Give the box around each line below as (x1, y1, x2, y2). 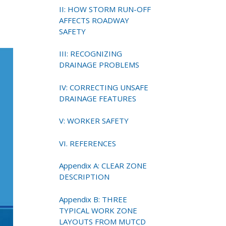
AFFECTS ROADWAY (59, 15, 130, 25)
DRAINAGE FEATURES (59, 93, 137, 103)
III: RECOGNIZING (59, 48, 123, 59)
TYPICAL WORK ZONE (59, 205, 138, 215)
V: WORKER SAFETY (59, 116, 129, 126)
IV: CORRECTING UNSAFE (59, 82, 149, 92)
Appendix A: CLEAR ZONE (59, 160, 147, 171)
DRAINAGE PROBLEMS (59, 60, 140, 70)
